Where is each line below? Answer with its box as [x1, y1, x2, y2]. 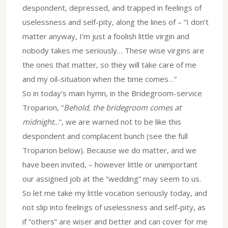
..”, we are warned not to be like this [56, 117, 181, 127]
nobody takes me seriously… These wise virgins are [22, 45, 204, 56]
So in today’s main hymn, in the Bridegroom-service [22, 88, 202, 99]
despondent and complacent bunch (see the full [22, 131, 188, 141]
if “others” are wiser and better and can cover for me [22, 216, 208, 227]
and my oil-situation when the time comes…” [22, 74, 177, 84]
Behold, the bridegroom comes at [64, 102, 181, 113]
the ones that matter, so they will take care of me [22, 60, 196, 70]
